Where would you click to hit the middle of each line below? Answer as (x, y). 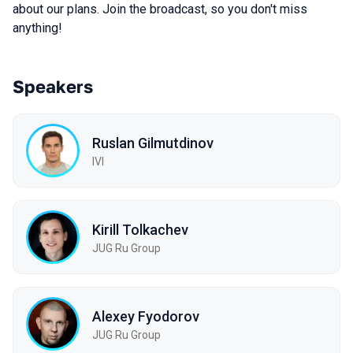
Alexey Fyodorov (146, 316)
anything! (37, 28)
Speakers (53, 86)
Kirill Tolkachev (140, 229)
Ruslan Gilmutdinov (153, 143)
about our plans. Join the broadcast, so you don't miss (160, 9)
